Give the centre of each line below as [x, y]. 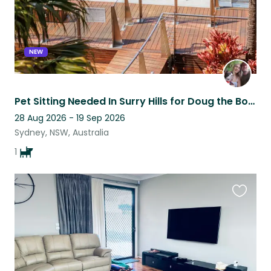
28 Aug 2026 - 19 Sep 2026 [70, 118]
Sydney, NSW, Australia [62, 133]
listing [245, 226]
